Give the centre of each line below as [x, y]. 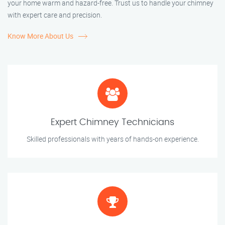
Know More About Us [40, 36]
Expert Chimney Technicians [113, 123]
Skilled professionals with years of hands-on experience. [113, 139]
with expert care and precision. [55, 15]
